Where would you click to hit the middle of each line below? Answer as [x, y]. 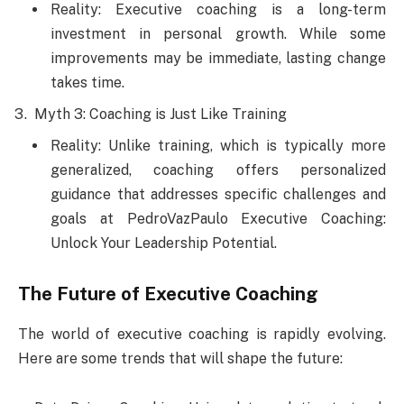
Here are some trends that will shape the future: [180, 358]
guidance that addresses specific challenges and [218, 194]
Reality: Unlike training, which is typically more [218, 145]
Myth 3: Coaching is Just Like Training [161, 114]
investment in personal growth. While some [218, 33]
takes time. [87, 82]
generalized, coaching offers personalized [218, 170]
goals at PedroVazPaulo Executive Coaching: [218, 218]
